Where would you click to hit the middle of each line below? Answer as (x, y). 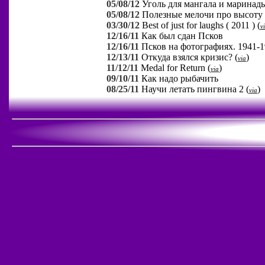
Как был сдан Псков (182, 35)
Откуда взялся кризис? (187, 57)
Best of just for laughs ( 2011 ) (198, 25)
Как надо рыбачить (180, 78)
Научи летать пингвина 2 (193, 89)
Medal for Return (173, 67)
